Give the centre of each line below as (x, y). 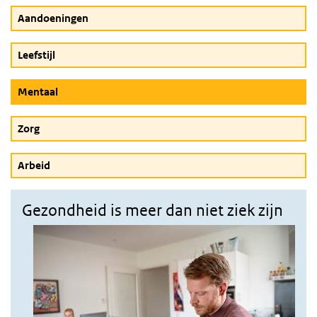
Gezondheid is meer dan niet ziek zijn (152, 210)
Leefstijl (36, 55)
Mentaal (38, 92)
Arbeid (34, 165)
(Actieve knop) (92, 91)
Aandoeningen (53, 18)
